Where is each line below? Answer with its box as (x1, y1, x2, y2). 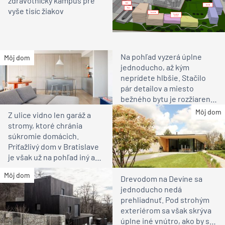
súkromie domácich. (8, 131, 79, 141)
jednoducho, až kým (121, 62, 189, 72)
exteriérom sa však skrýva (121, 205, 211, 215)
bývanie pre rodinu (121, 104, 186, 114)
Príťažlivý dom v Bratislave (8, 142, 99, 152)
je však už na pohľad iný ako (8, 152, 103, 162)
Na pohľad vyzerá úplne (121, 51, 202, 61)
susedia (8, 163, 36, 173)
